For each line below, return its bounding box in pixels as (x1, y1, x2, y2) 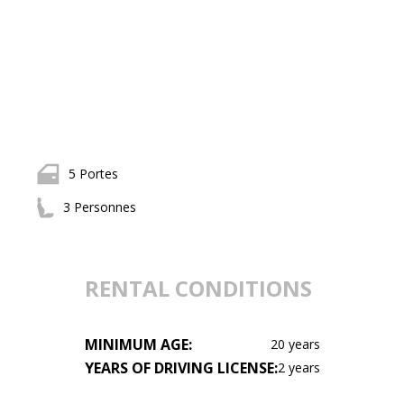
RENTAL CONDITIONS (85, 273, 313, 303)
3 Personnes (62, 198, 136, 216)
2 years (278, 359, 321, 376)
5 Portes (68, 165, 118, 182)
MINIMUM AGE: (85, 335, 193, 354)
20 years (271, 335, 321, 353)
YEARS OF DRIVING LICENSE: (85, 358, 279, 378)
